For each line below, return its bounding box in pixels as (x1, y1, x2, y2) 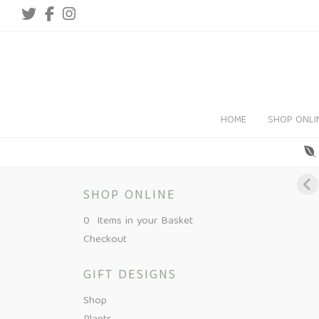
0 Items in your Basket (83, 212, 193, 231)
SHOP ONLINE (83, 185, 176, 207)
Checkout (83, 231, 127, 249)
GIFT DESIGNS (83, 265, 177, 287)
